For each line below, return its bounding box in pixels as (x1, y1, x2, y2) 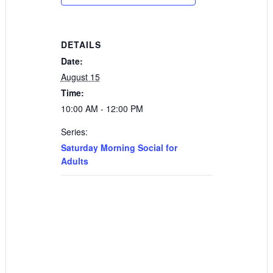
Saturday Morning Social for (60, 141, 177, 154)
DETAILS (60, 38, 101, 51)
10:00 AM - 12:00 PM (60, 102, 143, 115)
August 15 (60, 71, 100, 83)
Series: (60, 126, 88, 138)
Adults (60, 155, 88, 168)
